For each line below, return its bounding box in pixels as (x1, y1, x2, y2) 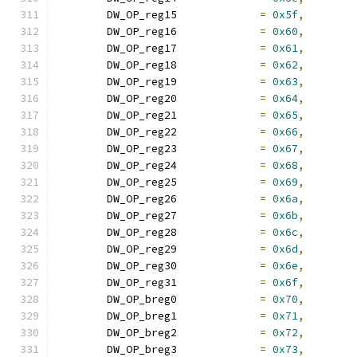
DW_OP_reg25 (177, 175, 260, 189)
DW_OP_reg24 (177, 159, 260, 172)
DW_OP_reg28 (177, 226, 260, 239)
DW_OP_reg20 (177, 92, 260, 105)
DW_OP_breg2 (177, 326, 260, 339)
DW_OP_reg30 (177, 259, 260, 273)
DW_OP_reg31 (177, 276, 260, 289)
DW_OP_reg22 (177, 125, 260, 139)
